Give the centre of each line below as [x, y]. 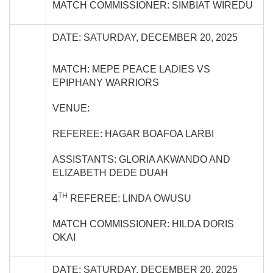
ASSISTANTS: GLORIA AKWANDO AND [141, 159]
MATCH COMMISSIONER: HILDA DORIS [143, 224]
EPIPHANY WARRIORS [106, 82]
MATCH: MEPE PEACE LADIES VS [131, 69]
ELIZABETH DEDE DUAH [110, 172]
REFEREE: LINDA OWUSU [129, 198]
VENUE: [71, 108]
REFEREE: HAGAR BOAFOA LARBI [133, 133]
